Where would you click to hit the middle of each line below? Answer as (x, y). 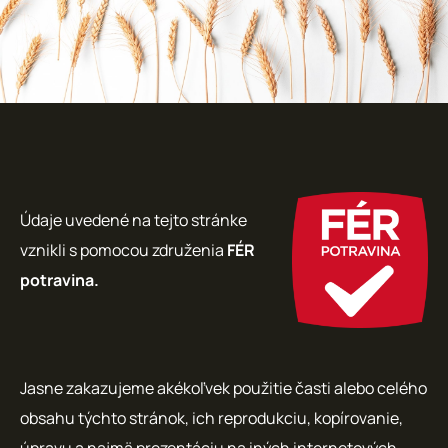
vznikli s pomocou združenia (123, 249)
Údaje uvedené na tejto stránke (133, 219)
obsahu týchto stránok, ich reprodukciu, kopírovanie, (211, 417)
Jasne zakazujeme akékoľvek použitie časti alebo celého (223, 387)
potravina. (59, 279)
